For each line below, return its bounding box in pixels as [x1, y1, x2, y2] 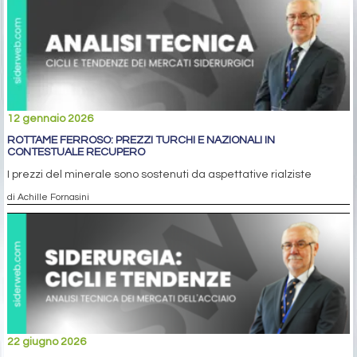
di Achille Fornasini [7, 192, 89, 202]
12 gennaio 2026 [7, 113, 93, 125]
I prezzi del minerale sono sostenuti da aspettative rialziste [7, 169, 312, 181]
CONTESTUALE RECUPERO [7, 147, 145, 159]
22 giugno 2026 [7, 336, 86, 348]
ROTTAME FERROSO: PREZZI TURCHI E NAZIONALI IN [7, 135, 275, 147]
